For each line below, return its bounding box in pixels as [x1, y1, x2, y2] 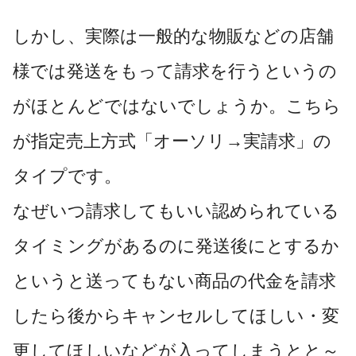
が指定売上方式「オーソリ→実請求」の [13, 130, 331, 151]
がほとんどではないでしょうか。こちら [13, 95, 341, 116]
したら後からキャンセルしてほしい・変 [13, 305, 339, 326]
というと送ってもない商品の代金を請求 [13, 270, 336, 291]
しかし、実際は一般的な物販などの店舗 [13, 25, 334, 46]
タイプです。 [13, 165, 122, 186]
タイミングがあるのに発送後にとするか [13, 235, 339, 256]
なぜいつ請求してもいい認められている [13, 200, 339, 221]
